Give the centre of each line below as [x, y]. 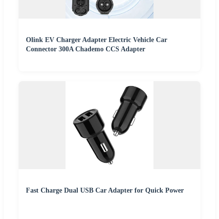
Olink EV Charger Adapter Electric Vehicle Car [97, 40]
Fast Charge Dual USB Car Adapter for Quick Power [105, 190]
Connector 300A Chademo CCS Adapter [86, 49]
